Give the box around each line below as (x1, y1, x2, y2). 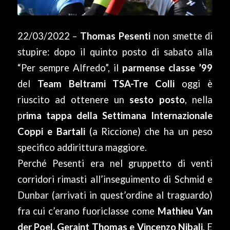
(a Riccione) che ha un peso (85, 126, 213, 138)
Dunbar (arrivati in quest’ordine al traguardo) (17, 189, 213, 201)
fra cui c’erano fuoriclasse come (17, 205, 158, 217)
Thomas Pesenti (80, 30, 154, 42)
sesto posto (124, 94, 185, 106)
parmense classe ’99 (122, 62, 213, 74)
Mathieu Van (157, 205, 213, 217)
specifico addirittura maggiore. (17, 142, 147, 154)
